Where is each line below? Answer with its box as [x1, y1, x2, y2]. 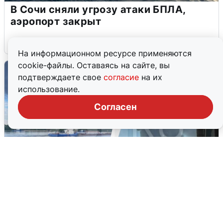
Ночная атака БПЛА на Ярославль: [10, 205, 192, 218]
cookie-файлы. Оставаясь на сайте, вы [18, 60, 170, 70]
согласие [104, 72, 141, 82]
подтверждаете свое [18, 72, 104, 82]
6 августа [10, 36, 43, 45]
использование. [18, 84, 80, 94]
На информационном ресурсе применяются [18, 48, 192, 58]
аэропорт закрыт [10, 15, 101, 27]
